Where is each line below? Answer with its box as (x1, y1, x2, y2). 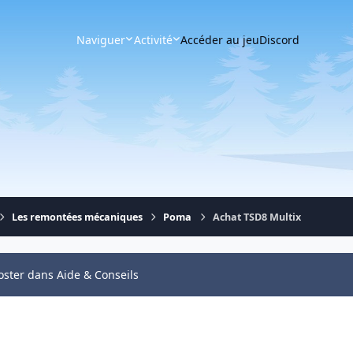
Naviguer (76, 32, 126, 47)
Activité (133, 32, 173, 47)
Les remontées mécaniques (12, 210, 143, 224)
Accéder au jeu (180, 32, 260, 47)
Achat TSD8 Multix (212, 210, 301, 224)
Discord (259, 32, 300, 47)
